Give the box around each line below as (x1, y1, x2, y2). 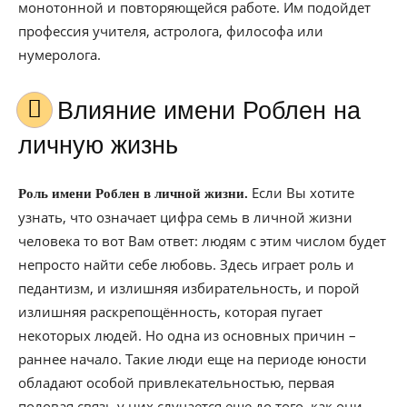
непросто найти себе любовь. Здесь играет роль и (18, 255, 354, 273)
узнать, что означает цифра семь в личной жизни (18, 208, 352, 226)
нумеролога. (18, 45, 101, 64)
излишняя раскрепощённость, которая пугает (18, 303, 323, 321)
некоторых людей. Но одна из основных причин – (18, 326, 356, 344)
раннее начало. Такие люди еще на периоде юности (18, 350, 367, 368)
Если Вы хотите (248, 184, 354, 202)
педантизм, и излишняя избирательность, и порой (18, 279, 360, 297)
